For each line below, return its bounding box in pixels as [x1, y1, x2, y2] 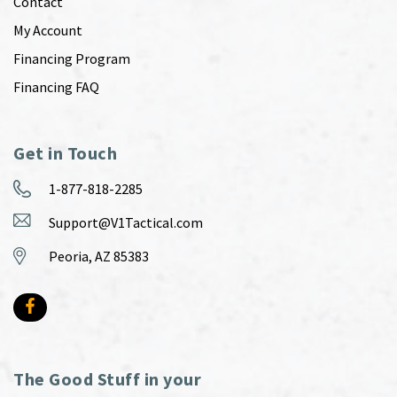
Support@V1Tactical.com [49, 214, 203, 232]
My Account [13, 21, 82, 40]
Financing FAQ [13, 78, 99, 97]
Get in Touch [13, 142, 117, 165]
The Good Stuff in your [13, 368, 201, 391]
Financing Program [13, 50, 130, 68]
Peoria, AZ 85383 [49, 247, 149, 266]
